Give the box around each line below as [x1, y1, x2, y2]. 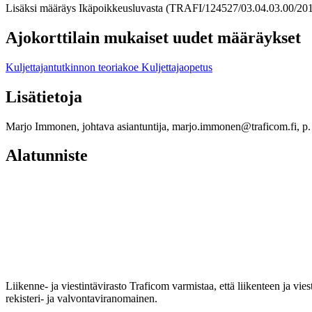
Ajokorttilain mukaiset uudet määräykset [6, 28, 301, 47]
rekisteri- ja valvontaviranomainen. [6, 292, 157, 305]
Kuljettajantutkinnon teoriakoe [6, 61, 141, 73]
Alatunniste [6, 146, 88, 165]
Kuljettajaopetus [141, 61, 212, 73]
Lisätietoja [6, 87, 82, 106]
